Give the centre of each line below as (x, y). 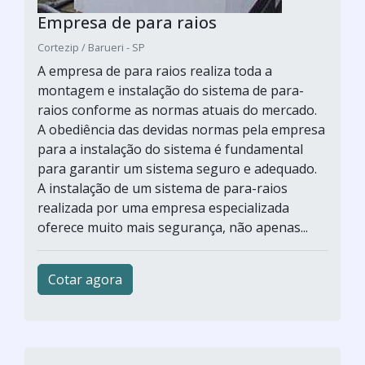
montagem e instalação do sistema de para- (171, 90)
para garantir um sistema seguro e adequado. (177, 169)
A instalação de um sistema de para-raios (163, 188)
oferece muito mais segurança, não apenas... (173, 227)
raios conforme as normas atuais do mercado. (177, 110)
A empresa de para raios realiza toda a (155, 71)
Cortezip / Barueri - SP (91, 47)
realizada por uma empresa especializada (163, 208)
